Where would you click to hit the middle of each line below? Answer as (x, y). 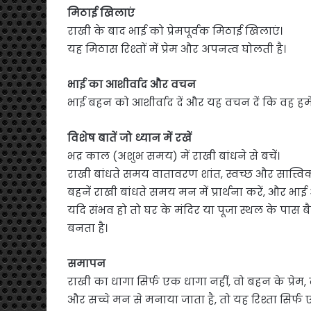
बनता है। (87, 228)
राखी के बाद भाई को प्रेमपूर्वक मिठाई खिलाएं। (175, 31)
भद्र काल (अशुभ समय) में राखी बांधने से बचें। (174, 155)
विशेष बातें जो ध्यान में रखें (129, 137)
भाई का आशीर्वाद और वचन (132, 84)
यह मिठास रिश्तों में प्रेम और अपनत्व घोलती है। (177, 49)
